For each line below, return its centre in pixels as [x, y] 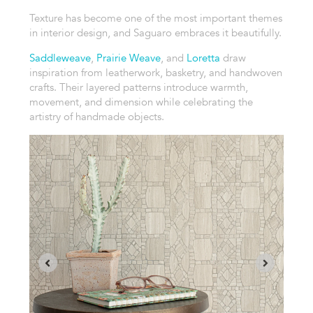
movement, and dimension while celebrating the [141, 102]
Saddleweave [60, 58]
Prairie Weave [128, 58]
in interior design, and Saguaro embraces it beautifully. [155, 33]
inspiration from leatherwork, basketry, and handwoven [155, 73]
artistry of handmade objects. [96, 117]
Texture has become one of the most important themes [155, 19]
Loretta [203, 58]
